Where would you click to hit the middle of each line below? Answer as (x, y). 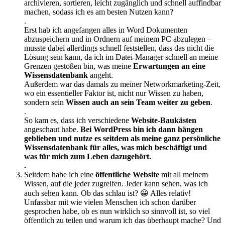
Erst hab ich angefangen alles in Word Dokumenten (106, 30)
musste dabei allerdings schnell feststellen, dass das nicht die (119, 48)
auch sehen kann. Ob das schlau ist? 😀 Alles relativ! (107, 193)
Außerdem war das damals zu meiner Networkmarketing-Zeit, (122, 84)
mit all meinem (184, 175)
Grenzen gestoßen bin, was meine (79, 66)
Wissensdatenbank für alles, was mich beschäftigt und (116, 147)
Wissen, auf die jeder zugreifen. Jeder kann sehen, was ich (116, 184)
